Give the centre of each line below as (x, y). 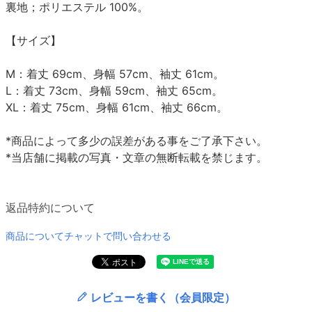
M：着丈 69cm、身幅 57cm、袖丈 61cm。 (115, 73)
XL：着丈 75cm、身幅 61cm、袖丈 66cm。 (117, 107)
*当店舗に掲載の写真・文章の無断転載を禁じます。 (136, 157)
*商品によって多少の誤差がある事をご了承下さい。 (136, 140)
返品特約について (50, 207)
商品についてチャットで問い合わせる (88, 235)
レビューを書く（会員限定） (163, 297)
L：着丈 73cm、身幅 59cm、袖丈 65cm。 (114, 90)
